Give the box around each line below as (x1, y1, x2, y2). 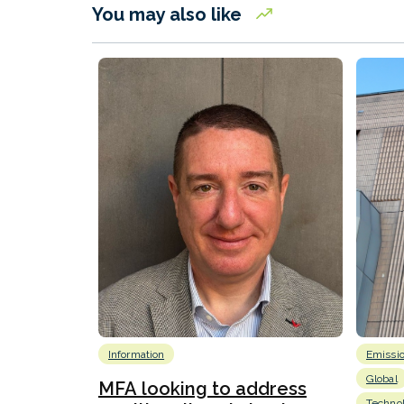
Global (366, 372, 398, 386)
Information (108, 348, 165, 362)
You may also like (92, 3, 246, 25)
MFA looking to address (98, 378, 307, 400)
